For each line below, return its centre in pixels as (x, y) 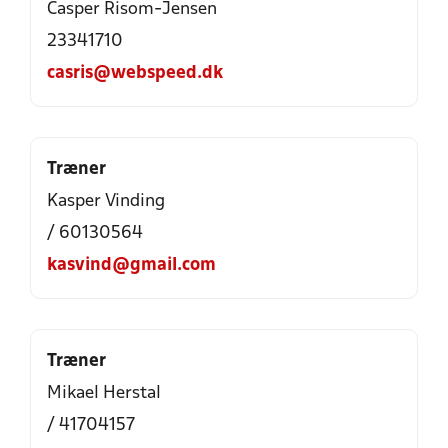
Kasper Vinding (106, 201)
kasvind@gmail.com (131, 265)
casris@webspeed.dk (135, 73)
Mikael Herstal (104, 393)
